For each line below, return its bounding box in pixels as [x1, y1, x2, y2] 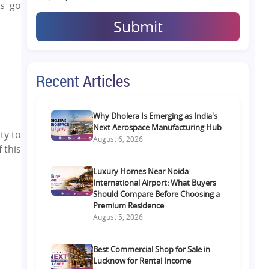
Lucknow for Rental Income [93, 255, 192, 266]
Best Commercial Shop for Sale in [93, 243, 211, 255]
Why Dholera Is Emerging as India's [93, 110, 218, 121]
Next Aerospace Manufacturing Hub [93, 121, 222, 133]
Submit [113, 16, 163, 37]
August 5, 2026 [93, 211, 144, 222]
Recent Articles [36, 69, 131, 92]
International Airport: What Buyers [93, 177, 217, 188]
